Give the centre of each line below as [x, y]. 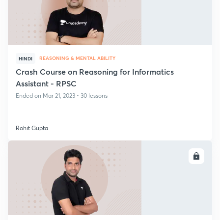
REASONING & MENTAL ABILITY [77, 58]
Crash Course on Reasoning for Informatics [95, 71]
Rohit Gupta [32, 128]
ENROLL [177, 156]
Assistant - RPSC [46, 83]
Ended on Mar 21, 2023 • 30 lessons [62, 96]
